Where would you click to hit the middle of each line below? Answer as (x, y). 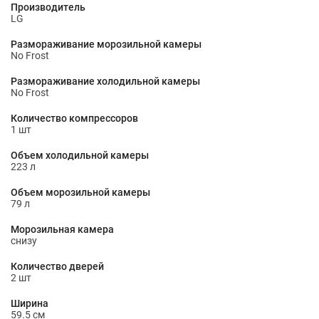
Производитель (48, 7)
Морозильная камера (62, 229)
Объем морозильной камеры (80, 192)
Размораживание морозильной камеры (106, 44)
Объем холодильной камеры (80, 155)
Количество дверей (57, 266)
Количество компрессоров (74, 118)
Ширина (30, 303)
